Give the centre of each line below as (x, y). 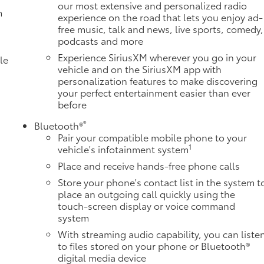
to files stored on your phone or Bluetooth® (154, 246)
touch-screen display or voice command (147, 206)
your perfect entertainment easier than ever (154, 93)
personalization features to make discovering (158, 81)
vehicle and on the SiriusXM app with (140, 69)
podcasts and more (101, 41)
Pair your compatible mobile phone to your (153, 137)
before (72, 104)
